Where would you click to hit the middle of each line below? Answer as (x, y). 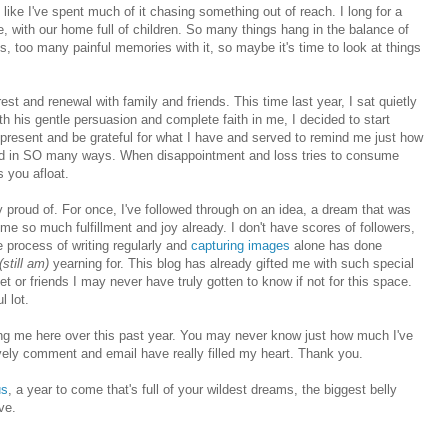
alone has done (336, 245)
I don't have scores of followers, (323, 227)
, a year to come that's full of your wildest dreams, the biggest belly (202, 389)
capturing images (240, 245)
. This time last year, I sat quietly (321, 101)
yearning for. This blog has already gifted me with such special (231, 263)
